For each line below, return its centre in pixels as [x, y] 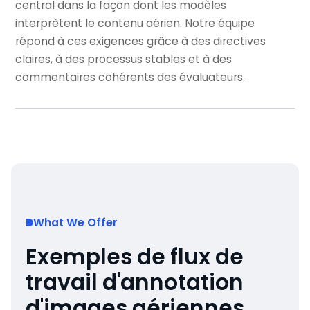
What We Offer [75, 222]
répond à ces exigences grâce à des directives [141, 41]
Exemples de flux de [134, 256]
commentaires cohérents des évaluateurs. [130, 77]
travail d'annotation [134, 282]
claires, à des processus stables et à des [124, 59]
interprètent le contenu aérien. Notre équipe [135, 23]
